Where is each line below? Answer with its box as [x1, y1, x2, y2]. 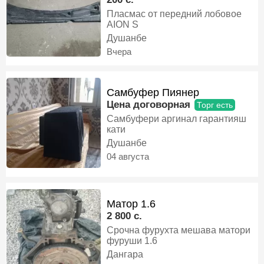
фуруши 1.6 [144, 236, 157, 246]
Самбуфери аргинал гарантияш [107, 114, 246, 124]
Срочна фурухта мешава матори [107, 225, 250, 235]
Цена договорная [107, 99, 190, 110]
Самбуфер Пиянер [107, 87, 199, 98]
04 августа [107, 151, 149, 161]
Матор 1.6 [107, 198, 156, 210]
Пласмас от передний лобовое [107, 9, 242, 19]
